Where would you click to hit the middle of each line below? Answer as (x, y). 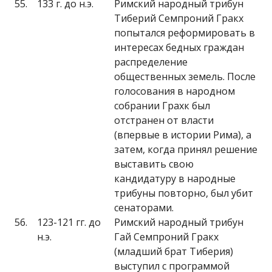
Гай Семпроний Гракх (166, 237)
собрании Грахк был (162, 106)
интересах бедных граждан (179, 47)
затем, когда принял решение (186, 149)
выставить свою (154, 164)
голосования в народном (175, 91)
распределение (151, 62)
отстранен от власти (164, 120)
